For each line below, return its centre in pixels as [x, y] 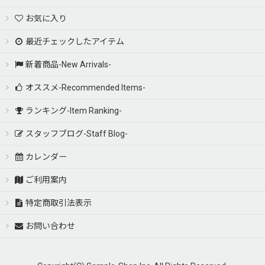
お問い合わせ [51, 226]
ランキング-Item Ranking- [74, 111]
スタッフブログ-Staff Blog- [77, 134]
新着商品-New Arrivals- [69, 64]
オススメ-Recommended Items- [86, 88]
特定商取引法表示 [59, 203]
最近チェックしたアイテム [75, 41]
